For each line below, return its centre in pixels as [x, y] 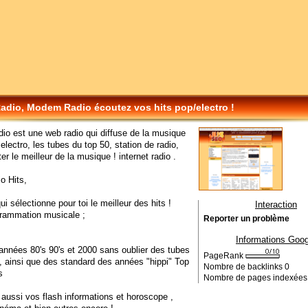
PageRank [224, 256]
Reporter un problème [246, 219]
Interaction [276, 205]
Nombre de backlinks [244, 267]
